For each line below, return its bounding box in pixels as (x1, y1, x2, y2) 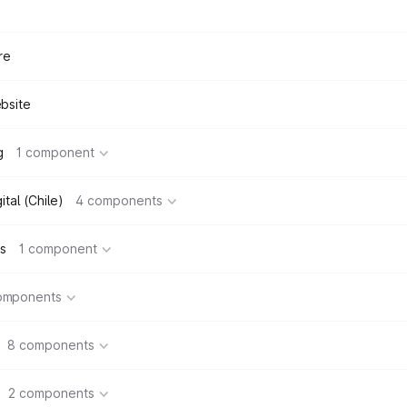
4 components (75, 193, 163, 208)
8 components (7, 337, 94, 352)
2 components (8, 385, 94, 401)
